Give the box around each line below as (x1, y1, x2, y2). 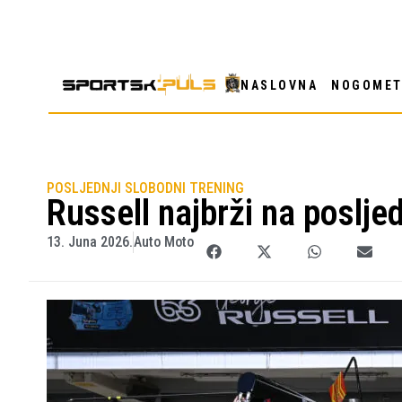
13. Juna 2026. (47, 232, 133, 250)
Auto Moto (134, 232, 194, 250)
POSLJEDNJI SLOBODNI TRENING (47, 179, 244, 197)
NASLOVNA (240, 77, 319, 92)
